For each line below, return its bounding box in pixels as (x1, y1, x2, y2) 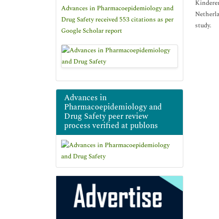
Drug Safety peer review (64, 110, 148, 122)
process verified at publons (64, 120, 158, 131)
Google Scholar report (61, 26, 122, 36)
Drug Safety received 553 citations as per (61, 15, 174, 24)
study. (195, 21, 211, 30)
